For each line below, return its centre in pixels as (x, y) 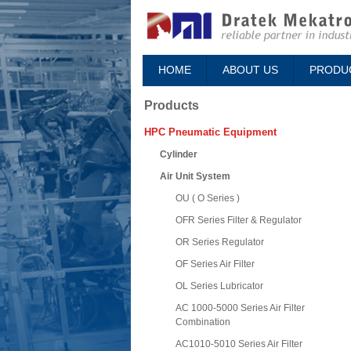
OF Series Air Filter (215, 264)
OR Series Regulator (220, 242)
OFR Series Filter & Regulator (239, 221)
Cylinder (179, 155)
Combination (203, 322)
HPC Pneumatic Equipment (210, 132)
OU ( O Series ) (208, 199)
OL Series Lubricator (219, 286)
